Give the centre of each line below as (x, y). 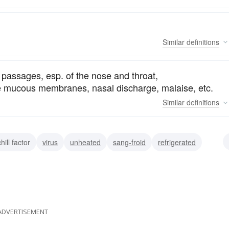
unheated (85, 142)
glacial (30, 161)
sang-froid (129, 142)
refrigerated (177, 142)
